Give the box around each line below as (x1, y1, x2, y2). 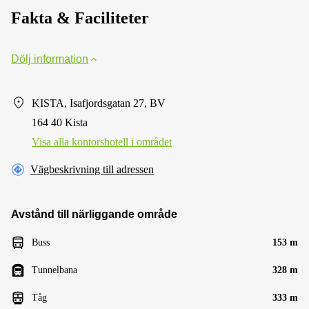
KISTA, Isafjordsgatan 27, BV (32, 97, 166, 109)
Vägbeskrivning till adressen (30, 163, 154, 175)
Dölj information (11, 52, 88, 65)
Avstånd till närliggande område (11, 208, 177, 220)
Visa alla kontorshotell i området (32, 135, 172, 148)
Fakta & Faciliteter (11, 8, 149, 27)
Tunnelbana (32, 264, 77, 275)
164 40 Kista (32, 116, 88, 128)
